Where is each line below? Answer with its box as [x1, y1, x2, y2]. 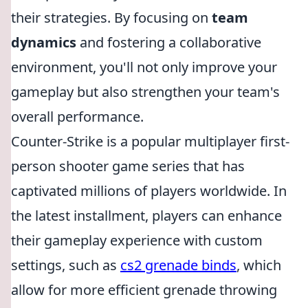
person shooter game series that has [11, 157, 245, 175]
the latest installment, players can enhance [11, 206, 282, 225]
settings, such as [11, 256, 120, 274]
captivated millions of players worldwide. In [11, 181, 287, 200]
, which [236, 256, 281, 274]
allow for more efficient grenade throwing [11, 280, 277, 299]
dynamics [11, 33, 76, 52]
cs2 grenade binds [120, 256, 236, 274]
